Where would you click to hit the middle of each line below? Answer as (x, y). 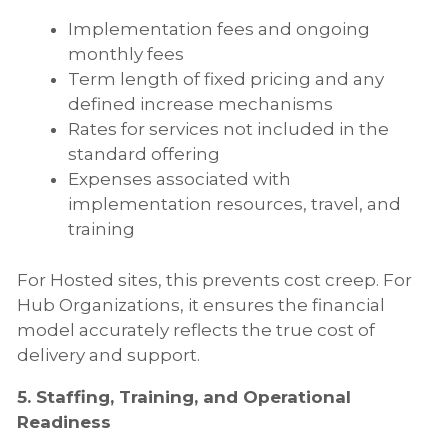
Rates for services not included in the (228, 129)
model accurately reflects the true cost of (196, 329)
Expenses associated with (179, 179)
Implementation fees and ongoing (219, 29)
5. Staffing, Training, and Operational (184, 396)
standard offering (144, 154)
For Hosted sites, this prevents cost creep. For (214, 279)
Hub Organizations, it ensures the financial (201, 304)
